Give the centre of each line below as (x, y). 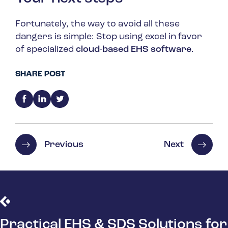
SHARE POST (40, 75)
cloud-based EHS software (134, 50)
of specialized (46, 50)
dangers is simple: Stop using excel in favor (109, 37)
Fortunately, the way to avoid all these (97, 24)
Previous (64, 145)
